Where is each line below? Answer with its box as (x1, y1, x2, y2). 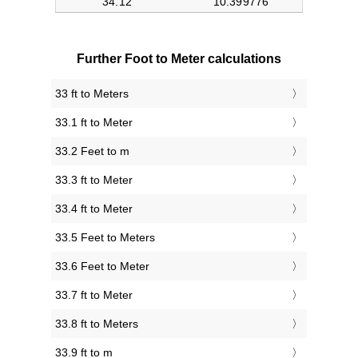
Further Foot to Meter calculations (77, 52, 281, 66)
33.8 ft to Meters (55, 317, 138, 331)
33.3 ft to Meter (55, 173, 133, 187)
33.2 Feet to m (55, 145, 129, 158)
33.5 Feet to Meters (55, 231, 155, 245)
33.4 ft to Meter (55, 202, 133, 216)
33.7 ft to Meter (55, 288, 133, 302)
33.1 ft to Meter (55, 116, 133, 129)
